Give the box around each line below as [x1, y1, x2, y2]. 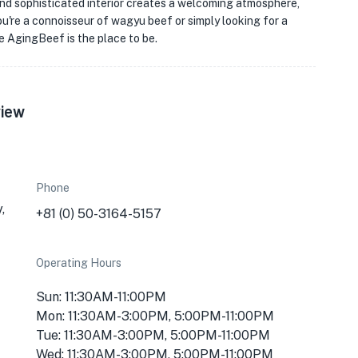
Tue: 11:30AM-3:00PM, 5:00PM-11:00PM [36, 328, 271, 343]
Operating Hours [36, 257, 122, 269]
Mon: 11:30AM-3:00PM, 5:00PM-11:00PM [36, 308, 275, 324]
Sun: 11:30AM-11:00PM [36, 289, 167, 304]
